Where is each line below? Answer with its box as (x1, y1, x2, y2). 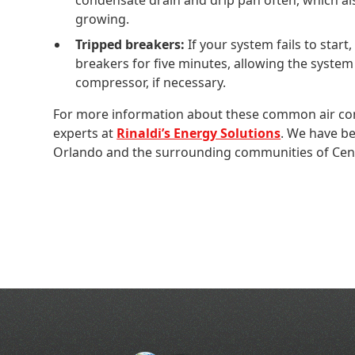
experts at (53, 124, 117, 142)
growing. (75, 10, 130, 28)
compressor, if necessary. (75, 73, 227, 91)
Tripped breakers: (75, 35, 185, 53)
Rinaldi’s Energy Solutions (116, 124, 281, 142)
